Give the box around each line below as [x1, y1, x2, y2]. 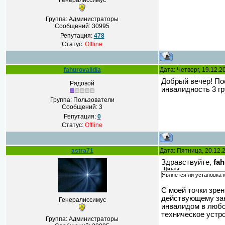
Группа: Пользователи [50, 96, 115, 103]
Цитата [164, 166, 179, 171]
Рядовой [70, 80, 94, 87]
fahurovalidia [63, 66, 101, 73]
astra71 [71, 147, 93, 154]
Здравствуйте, [161, 158, 213, 166]
